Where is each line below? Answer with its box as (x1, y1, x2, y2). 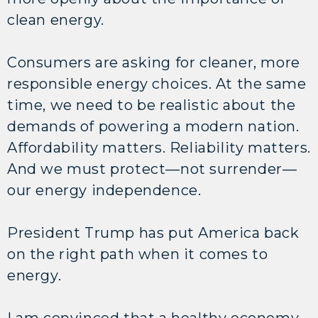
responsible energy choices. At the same (7, 75, 307, 92)
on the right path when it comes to (7, 245, 268, 263)
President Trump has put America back (7, 224, 300, 241)
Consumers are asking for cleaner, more (7, 53, 300, 71)
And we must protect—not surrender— (7, 160, 297, 177)
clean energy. (7, 11, 109, 28)
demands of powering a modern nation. (7, 117, 300, 135)
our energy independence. (7, 181, 202, 199)
